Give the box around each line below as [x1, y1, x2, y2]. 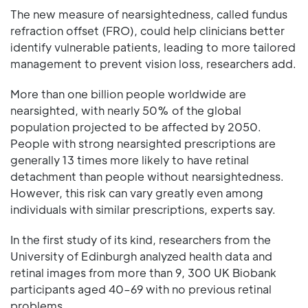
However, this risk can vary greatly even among [10, 185, 263, 200]
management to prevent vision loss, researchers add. [10, 56, 296, 71]
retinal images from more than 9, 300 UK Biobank [10, 265, 276, 280]
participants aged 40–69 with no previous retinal [10, 281, 272, 296]
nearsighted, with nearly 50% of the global [10, 102, 241, 118]
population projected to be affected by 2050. [10, 119, 261, 134]
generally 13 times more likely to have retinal [10, 152, 249, 167]
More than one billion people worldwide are [10, 86, 246, 101]
